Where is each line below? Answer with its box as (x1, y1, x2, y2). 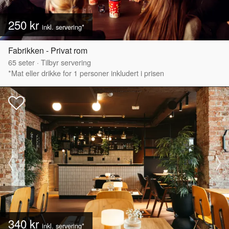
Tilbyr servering (41, 56, 91, 67)
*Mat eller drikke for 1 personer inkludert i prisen (8, 67, 164, 78)
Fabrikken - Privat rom (8, 44, 87, 56)
